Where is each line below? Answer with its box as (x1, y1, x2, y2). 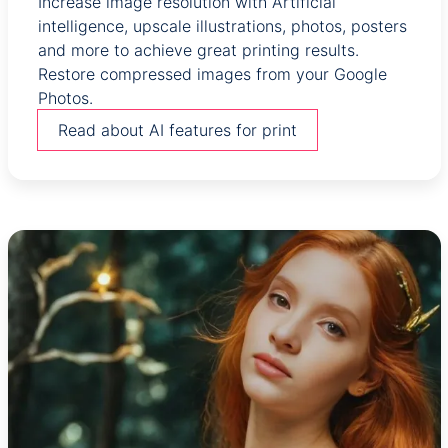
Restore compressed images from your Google (37, 63, 387, 84)
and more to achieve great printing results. (37, 39, 359, 60)
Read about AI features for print (57, 119, 297, 140)
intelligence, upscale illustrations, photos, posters (37, 15, 407, 36)
